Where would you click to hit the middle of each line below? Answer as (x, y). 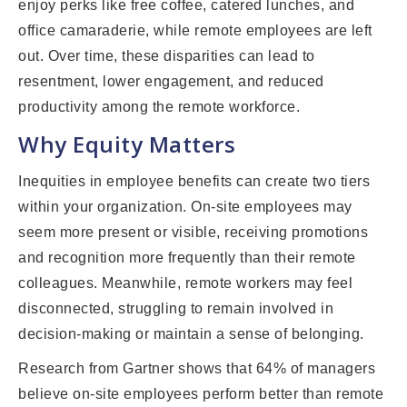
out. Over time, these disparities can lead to (167, 56)
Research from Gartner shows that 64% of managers (197, 369)
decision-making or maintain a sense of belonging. (191, 334)
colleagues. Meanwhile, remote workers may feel (185, 283)
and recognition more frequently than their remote (187, 258)
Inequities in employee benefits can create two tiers (194, 182)
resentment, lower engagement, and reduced (171, 82)
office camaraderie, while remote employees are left (195, 31)
